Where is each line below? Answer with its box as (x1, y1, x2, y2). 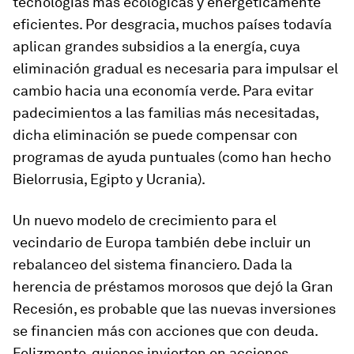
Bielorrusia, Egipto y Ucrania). (13, 171, 205, 187)
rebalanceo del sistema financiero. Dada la (13, 256, 292, 273)
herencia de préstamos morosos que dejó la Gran (13, 278, 333, 295)
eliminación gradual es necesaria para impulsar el (13, 60, 338, 77)
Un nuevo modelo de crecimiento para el (13, 212, 277, 228)
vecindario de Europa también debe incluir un (13, 234, 311, 250)
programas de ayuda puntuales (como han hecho (13, 149, 331, 165)
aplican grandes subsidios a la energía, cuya (13, 38, 300, 55)
